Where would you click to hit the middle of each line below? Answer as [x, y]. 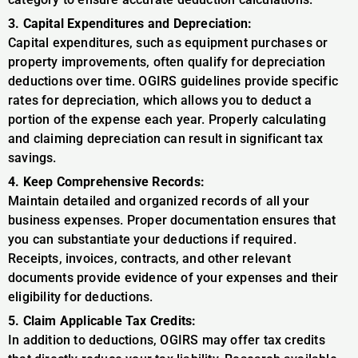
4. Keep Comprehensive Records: [106, 181]
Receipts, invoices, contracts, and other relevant [149, 258]
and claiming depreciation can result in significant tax [166, 138]
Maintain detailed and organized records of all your [159, 201]
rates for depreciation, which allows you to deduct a [160, 100]
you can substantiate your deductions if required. [152, 239]
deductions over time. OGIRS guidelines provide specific [173, 81]
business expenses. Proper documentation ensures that [172, 220]
